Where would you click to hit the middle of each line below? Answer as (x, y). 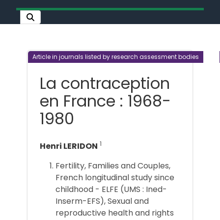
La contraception (105, 83)
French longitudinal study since (115, 177)
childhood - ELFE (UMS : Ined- (111, 189)
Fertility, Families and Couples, (113, 165)
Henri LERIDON (69, 146)
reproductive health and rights (115, 213)
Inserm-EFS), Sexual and (102, 201)
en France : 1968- (105, 101)
